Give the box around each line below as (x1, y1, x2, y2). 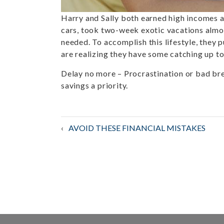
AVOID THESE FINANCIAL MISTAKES (68, 123, 205, 132)
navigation (60, 146, 179, 176)
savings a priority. (61, 80, 128, 90)
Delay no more (61, 68, 116, 78)
